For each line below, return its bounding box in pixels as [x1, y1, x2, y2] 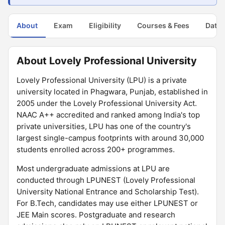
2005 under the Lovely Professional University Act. [17, 98, 197, 108]
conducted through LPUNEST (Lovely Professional [17, 175, 195, 185]
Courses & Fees [137, 21, 189, 30]
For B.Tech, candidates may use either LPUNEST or [17, 198, 198, 208]
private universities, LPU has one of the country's [17, 122, 191, 131]
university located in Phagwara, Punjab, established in [17, 87, 208, 96]
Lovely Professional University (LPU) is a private [17, 75, 187, 85]
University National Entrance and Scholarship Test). [17, 187, 199, 196]
